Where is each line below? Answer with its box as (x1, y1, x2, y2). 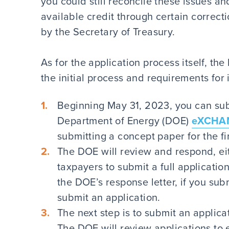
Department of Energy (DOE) (57, 113, 192, 128)
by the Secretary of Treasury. (41, 24, 178, 39)
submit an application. (57, 190, 161, 204)
